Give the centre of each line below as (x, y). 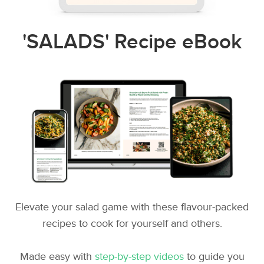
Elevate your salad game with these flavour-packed (132, 207)
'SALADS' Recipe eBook (132, 42)
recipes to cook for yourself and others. (132, 224)
